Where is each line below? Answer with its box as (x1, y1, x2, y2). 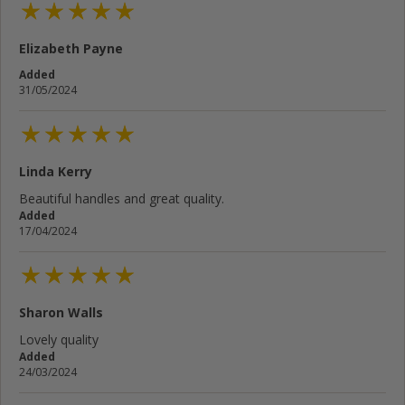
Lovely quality (19, 331, 99, 349)
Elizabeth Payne (19, 39, 123, 57)
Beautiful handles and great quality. (19, 189, 224, 207)
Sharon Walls (19, 304, 103, 322)
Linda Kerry (19, 162, 92, 180)
